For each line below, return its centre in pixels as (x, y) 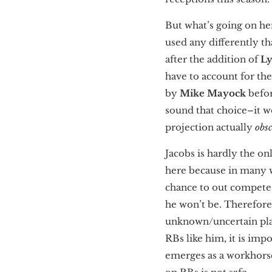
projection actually (210, 127)
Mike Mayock (213, 93)
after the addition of (213, 59)
